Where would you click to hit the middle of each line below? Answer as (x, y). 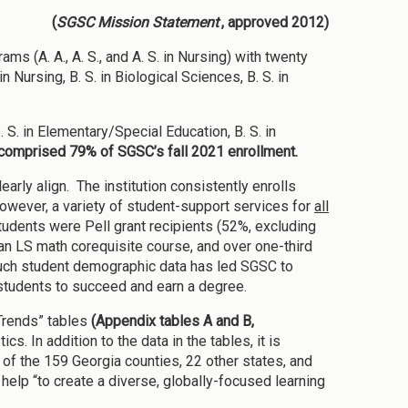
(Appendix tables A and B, (173, 321)
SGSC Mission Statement (138, 23)
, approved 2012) (275, 23)
